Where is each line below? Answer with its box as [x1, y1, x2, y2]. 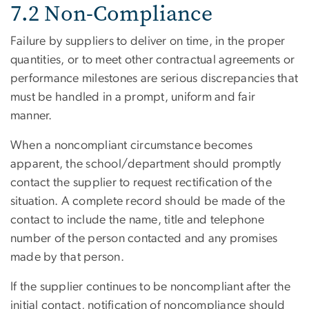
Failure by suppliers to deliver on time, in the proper [10, 34, 286, 48]
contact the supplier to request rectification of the [10, 176, 272, 189]
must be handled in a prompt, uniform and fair [10, 90, 256, 103]
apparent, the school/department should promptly [10, 157, 281, 170]
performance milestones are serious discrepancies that [10, 72, 299, 85]
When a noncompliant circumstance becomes [10, 139, 252, 152]
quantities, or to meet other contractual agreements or [10, 53, 295, 66]
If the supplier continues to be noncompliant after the [10, 280, 291, 293]
